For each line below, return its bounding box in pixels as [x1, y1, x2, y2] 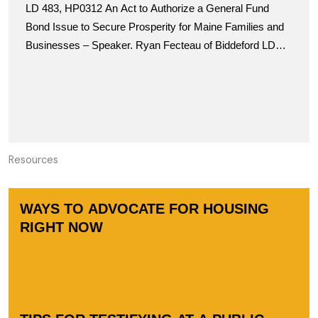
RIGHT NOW [20, 219, 103, 235]
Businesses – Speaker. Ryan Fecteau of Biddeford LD [26, 40, 275, 51]
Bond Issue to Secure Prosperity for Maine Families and [26, 21, 284, 33]
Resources [9, 153, 58, 167]
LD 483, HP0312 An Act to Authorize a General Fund [26, 3, 269, 14]
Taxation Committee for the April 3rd [26, 9, 191, 20]
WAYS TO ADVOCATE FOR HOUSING [20, 201, 269, 216]
